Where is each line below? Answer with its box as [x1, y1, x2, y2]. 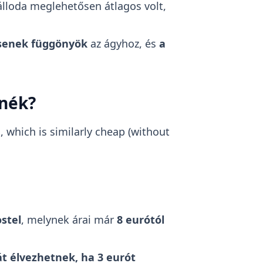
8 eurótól [116, 212, 164, 227]
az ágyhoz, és [87, 36, 159, 50]
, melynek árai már [21, 212, 117, 227]
